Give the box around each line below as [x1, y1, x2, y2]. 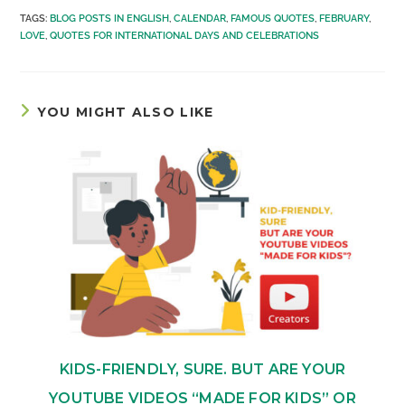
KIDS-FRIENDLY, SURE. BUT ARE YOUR [59, 361, 346, 379]
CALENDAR [174, 12, 227, 24]
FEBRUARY [319, 12, 370, 24]
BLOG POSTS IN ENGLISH [50, 12, 170, 24]
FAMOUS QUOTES [231, 12, 316, 24]
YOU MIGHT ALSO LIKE [36, 103, 214, 120]
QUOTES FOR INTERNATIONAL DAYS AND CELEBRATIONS [50, 29, 320, 42]
